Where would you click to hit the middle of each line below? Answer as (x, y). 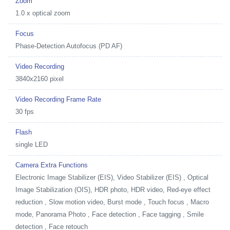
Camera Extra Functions (52, 165)
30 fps (25, 112)
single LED (32, 145)
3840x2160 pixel (40, 79)
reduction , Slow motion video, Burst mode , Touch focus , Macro (112, 202)
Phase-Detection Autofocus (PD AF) (69, 46)
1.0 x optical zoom (43, 13)
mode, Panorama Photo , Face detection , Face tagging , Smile (110, 214)
